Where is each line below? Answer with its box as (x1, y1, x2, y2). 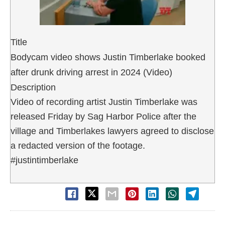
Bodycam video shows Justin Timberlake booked (11, 52, 205, 62)
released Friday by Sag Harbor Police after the (11, 111, 196, 122)
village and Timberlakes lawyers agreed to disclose (11, 126, 214, 136)
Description (11, 82, 56, 92)
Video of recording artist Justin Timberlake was (11, 96, 197, 107)
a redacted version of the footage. (11, 140, 145, 151)
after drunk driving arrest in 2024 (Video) (11, 67, 172, 77)
